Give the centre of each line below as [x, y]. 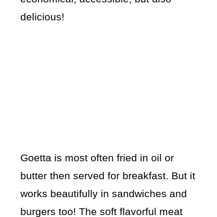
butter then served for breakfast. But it [108, 176]
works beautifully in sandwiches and [104, 194]
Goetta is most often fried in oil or [97, 158]
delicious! [43, 17]
